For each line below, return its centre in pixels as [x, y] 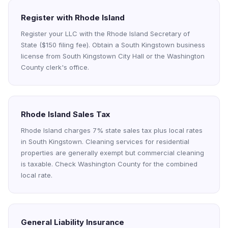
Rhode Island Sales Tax [65, 114]
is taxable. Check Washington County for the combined [109, 164]
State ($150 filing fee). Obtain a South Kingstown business [113, 45]
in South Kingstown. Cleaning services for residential [105, 141]
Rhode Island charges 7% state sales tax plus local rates [112, 130]
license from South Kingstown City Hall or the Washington [113, 56]
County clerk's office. [55, 67]
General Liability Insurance [73, 222]
